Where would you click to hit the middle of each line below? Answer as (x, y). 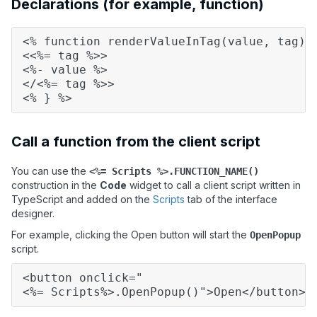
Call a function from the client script (136, 142)
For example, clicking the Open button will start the (131, 235)
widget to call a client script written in (214, 185)
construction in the (56, 185)
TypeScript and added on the (82, 200)
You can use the (50, 171)
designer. (33, 214)
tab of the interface (231, 200)
